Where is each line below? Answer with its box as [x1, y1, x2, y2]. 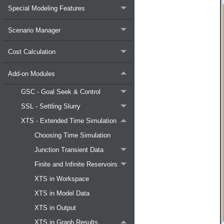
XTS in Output [34, 204, 76, 212]
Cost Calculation [7, 48, 55, 56]
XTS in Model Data [34, 189, 90, 197]
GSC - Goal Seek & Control [21, 88, 101, 96]
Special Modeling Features [7, 4, 85, 12]
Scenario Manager [7, 26, 60, 34]
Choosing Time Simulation [34, 131, 111, 139]
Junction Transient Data [34, 146, 104, 154]
